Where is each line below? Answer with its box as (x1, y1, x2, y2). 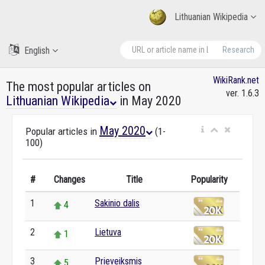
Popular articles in (25, 125, 99, 137)
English (22, 45, 52, 56)
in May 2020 (117, 93, 182, 108)
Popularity (190, 174, 228, 185)
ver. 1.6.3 (226, 88, 259, 99)
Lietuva (95, 227, 121, 238)
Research (222, 45, 254, 54)
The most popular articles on (6, 79, 151, 94)
